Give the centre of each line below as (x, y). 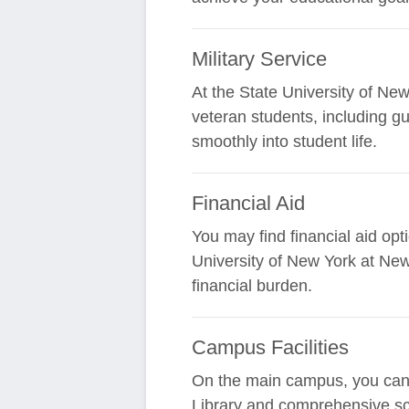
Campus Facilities (271, 347)
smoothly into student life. (285, 142)
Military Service (260, 59)
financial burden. (252, 286)
